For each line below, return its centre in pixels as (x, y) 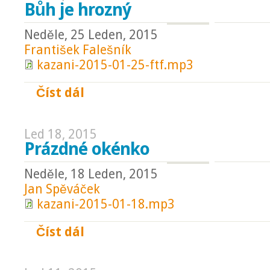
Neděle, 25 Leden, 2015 (91, 35)
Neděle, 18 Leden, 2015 (91, 174)
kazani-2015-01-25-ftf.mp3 (115, 65)
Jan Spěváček (62, 189)
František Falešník (78, 50)
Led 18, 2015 (61, 134)
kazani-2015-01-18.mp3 (106, 204)
